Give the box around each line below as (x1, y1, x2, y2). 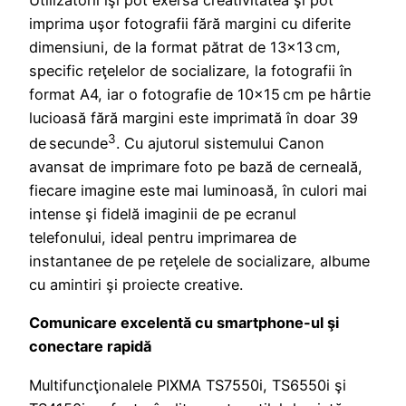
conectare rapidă (29, 337, 151, 356)
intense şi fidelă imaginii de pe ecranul (29, 205, 296, 224)
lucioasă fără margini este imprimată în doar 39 (29, 108, 358, 127)
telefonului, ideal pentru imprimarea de (29, 228, 296, 247)
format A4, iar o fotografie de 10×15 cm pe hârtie (29, 84, 371, 103)
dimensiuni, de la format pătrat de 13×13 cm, (29, 37, 341, 56)
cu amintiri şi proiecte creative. (29, 275, 243, 295)
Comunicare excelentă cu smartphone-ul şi (29, 314, 339, 333)
